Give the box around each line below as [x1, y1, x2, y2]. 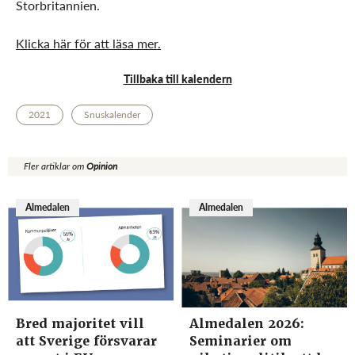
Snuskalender [84, 108, 140, 122]
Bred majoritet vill [16, 315, 144, 332]
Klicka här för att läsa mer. [16, 33, 161, 52]
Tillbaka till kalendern [123, 71, 232, 87]
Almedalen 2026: [189, 315, 304, 332]
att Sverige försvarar [16, 332, 157, 349]
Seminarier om [189, 332, 292, 349]
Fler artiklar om [24, 159, 86, 174]
